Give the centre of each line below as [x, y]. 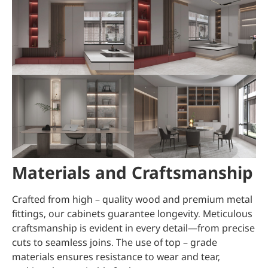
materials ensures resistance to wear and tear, [116, 257]
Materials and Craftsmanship [133, 172]
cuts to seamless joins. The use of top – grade [115, 242]
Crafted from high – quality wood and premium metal [132, 199]
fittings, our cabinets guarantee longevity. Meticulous [132, 214]
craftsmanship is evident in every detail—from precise [133, 228]
